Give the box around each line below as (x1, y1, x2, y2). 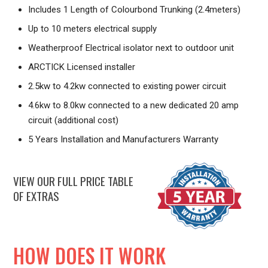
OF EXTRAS (13, 187, 60, 204)
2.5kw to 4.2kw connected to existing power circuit (28, 81, 227, 92)
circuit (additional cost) (28, 115, 119, 126)
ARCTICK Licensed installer (28, 62, 136, 73)
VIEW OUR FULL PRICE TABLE (13, 172, 134, 189)
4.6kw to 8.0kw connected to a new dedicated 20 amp (28, 100, 239, 111)
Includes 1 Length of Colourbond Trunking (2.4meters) (28, 4, 241, 16)
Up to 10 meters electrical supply (28, 23, 157, 35)
